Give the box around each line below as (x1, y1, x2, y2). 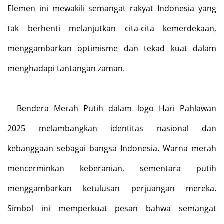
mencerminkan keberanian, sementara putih (7, 163, 216, 174)
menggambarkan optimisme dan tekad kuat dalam (7, 43, 216, 54)
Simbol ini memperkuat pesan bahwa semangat (7, 203, 216, 214)
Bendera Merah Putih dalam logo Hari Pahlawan (16, 103, 216, 114)
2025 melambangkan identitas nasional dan (7, 123, 216, 134)
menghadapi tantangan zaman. (7, 63, 125, 74)
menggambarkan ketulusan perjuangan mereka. (7, 183, 216, 194)
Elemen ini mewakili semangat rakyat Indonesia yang (7, 3, 216, 14)
